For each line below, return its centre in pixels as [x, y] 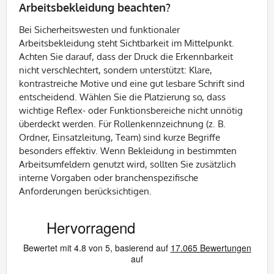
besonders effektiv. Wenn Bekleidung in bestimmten [128, 151]
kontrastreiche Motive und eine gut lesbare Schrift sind [132, 83]
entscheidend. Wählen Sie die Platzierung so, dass [122, 97]
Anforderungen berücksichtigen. [85, 191]
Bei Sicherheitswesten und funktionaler [99, 30]
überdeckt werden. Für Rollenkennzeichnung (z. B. [122, 124]
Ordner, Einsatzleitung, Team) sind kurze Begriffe [120, 137]
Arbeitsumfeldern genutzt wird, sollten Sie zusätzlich [127, 164]
